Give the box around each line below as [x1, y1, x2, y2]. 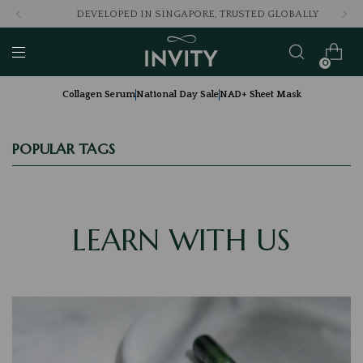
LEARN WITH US [72, 222, 291, 258]
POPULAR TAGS [12, 139, 115, 158]
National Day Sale [135, 89, 219, 100]
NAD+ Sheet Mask [219, 89, 301, 100]
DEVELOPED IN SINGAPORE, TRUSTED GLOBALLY [60, 8, 303, 19]
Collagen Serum [62, 89, 135, 100]
